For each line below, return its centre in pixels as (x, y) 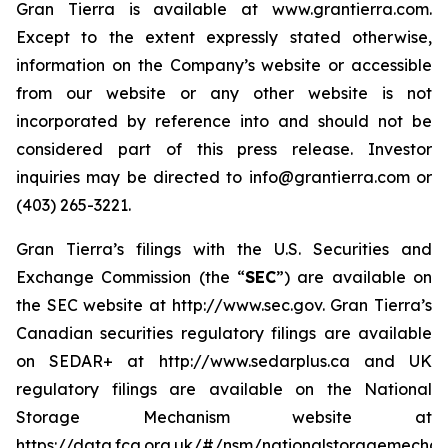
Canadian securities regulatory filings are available (224, 333)
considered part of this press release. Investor (224, 149)
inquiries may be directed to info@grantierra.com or (224, 177)
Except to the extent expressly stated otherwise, (224, 37)
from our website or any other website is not (224, 93)
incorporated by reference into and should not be (224, 121)
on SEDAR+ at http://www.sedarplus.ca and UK (224, 361)
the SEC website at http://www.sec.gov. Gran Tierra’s (224, 305)
